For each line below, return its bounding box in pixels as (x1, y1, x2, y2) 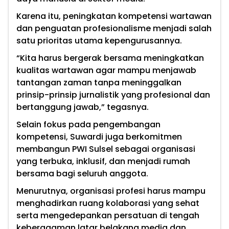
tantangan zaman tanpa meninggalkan (16, 77, 181, 89)
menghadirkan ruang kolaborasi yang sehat (16, 197, 199, 210)
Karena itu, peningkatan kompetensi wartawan (16, 10, 212, 22)
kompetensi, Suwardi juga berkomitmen (16, 131, 182, 143)
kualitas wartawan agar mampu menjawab (16, 64, 196, 77)
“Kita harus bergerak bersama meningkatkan (16, 52, 204, 64)
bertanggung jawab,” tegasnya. (16, 101, 149, 113)
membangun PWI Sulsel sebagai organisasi (16, 143, 195, 155)
